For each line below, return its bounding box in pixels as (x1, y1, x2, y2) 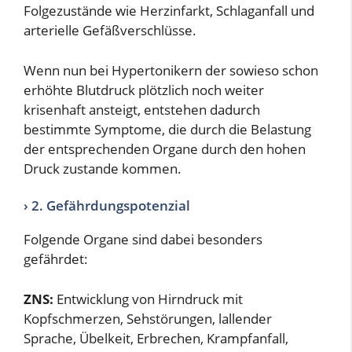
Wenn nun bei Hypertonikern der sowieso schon (24, 60, 318, 79)
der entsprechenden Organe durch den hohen (24, 139, 306, 158)
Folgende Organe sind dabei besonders (24, 230, 262, 249)
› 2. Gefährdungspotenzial (24, 196, 190, 215)
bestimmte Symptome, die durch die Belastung (24, 119, 311, 138)
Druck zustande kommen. (24, 159, 181, 178)
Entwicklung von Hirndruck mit (53, 289, 243, 308)
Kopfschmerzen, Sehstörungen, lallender (24, 309, 272, 328)
